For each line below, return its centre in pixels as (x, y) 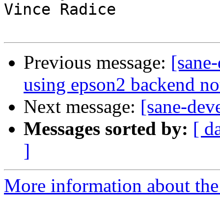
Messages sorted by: (106, 129)
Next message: (82, 107)
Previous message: (97, 62)
